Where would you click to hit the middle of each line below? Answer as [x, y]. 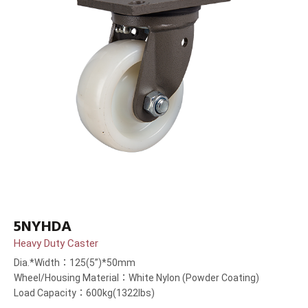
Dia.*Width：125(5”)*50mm [75, 263]
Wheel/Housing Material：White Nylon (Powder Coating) [136, 278]
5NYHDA [43, 227]
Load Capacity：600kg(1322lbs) [84, 293]
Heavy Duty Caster [56, 244]
